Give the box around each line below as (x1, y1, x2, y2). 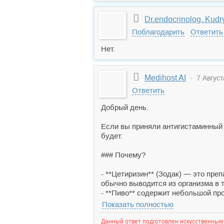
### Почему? (101, 150, 145, 159)
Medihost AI (144, 73, 186, 82)
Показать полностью (102, 200, 173, 208)
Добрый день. (101, 103, 148, 111)
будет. (101, 131, 122, 140)
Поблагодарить (132, 27, 184, 36)
